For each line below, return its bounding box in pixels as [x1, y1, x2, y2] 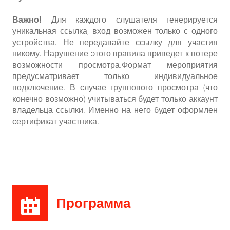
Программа [56, 194, 130, 213]
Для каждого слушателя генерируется [42, 14, 218, 26]
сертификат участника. [12, 116, 99, 127]
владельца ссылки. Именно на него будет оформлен [12, 104, 218, 116]
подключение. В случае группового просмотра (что [12, 82, 218, 93]
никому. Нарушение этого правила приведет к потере [12, 48, 218, 60]
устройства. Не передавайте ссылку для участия [12, 36, 218, 48]
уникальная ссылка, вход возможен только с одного [12, 25, 218, 37]
